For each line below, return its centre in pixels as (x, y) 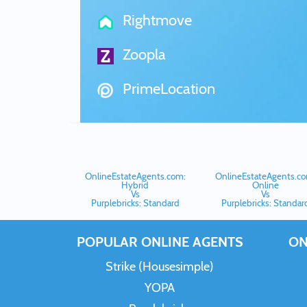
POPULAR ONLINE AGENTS (160, 242)
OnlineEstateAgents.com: (135, 176)
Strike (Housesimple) (160, 267)
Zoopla (143, 54)
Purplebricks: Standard (135, 203)
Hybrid (135, 185)
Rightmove (156, 20)
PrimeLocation (167, 89)
